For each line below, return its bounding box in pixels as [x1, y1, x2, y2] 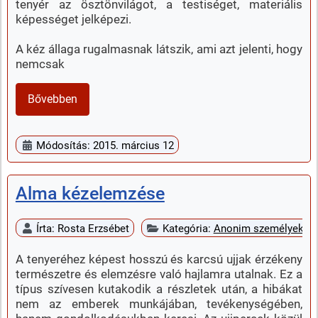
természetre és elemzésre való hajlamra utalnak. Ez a [15, 266, 303, 281]
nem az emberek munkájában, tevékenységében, [15, 296, 303, 311]
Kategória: [162, 221, 214, 235]
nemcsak [15, 57, 65, 72]
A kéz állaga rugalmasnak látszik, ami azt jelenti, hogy [15, 42, 303, 57]
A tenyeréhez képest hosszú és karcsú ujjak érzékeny [15, 251, 303, 266]
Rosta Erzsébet [57, 221, 130, 235]
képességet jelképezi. [15, 12, 131, 27]
